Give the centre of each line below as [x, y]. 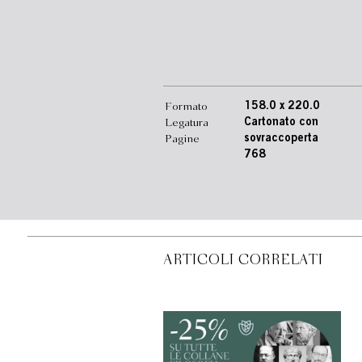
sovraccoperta [281, 139]
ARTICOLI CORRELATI [243, 261]
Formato [186, 107]
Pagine [182, 139]
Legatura [187, 123]
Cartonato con [281, 123]
